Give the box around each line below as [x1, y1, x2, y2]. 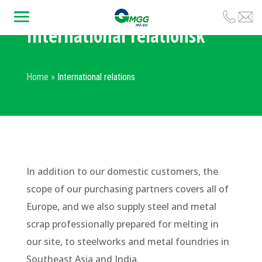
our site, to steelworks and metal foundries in [26, 235, 229, 248]
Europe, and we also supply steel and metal [26, 200, 216, 213]
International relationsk [26, 23, 205, 48]
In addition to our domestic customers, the [26, 165, 218, 178]
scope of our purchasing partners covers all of [26, 182, 229, 195]
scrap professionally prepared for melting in [26, 218, 219, 230]
